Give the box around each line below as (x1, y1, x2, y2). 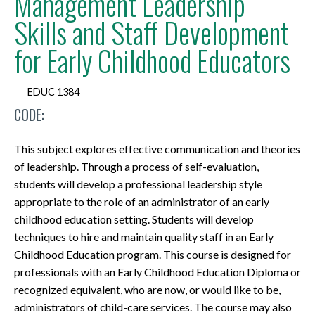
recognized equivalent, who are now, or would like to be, (14, 283, 281, 297)
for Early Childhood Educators (14, 39, 290, 82)
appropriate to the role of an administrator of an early (14, 195, 269, 209)
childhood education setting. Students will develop (14, 212, 254, 226)
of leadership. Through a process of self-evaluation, (14, 160, 259, 174)
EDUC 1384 (27, 85, 79, 98)
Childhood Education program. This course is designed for (14, 247, 291, 262)
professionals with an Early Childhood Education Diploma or (14, 265, 301, 279)
